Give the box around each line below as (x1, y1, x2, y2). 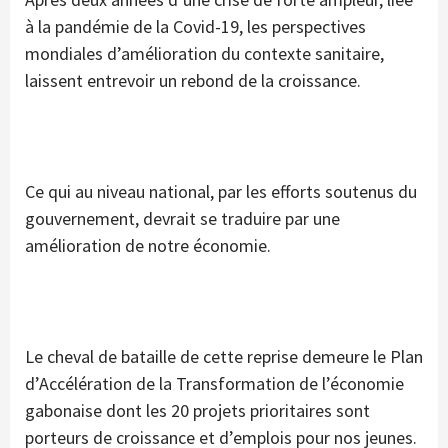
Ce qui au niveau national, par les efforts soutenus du (25, 180, 417, 204)
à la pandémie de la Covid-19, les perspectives (25, 15, 366, 39)
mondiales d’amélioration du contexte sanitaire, (25, 42, 384, 66)
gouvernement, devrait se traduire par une (25, 207, 340, 231)
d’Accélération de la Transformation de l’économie (25, 372, 404, 396)
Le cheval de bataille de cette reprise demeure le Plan (25, 345, 423, 369)
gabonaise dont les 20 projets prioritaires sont (25, 399, 370, 423)
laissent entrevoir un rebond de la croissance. (25, 69, 361, 93)
